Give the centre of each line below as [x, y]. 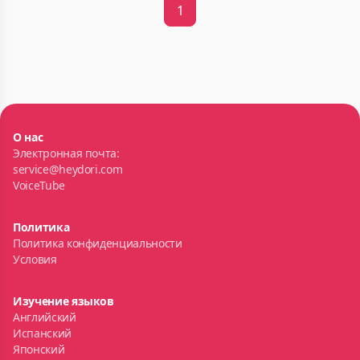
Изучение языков [63, 301]
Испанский [42, 333]
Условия [35, 259]
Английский [45, 317]
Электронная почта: [66, 153]
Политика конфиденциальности [98, 243]
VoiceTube [39, 185]
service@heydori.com [68, 169]
